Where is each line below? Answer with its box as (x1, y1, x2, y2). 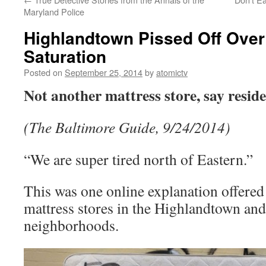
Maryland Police (24, 5, 84, 18)
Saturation (24, 44, 106, 68)
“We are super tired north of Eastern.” (24, 149, 253, 169)
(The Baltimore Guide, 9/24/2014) (24, 117, 230, 137)
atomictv (156, 66, 188, 78)
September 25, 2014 (65, 66, 142, 78)
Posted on (24, 66, 62, 78)
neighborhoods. (24, 215, 119, 235)
